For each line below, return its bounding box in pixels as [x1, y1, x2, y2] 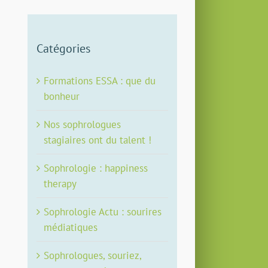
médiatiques [44, 221, 98, 234]
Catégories [36, 40, 91, 56]
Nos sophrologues [44, 118, 121, 132]
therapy [44, 177, 77, 191]
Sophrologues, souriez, [44, 249, 142, 263]
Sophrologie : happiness [44, 162, 148, 175]
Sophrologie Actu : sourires [44, 205, 162, 219]
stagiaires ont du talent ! [44, 133, 152, 147]
